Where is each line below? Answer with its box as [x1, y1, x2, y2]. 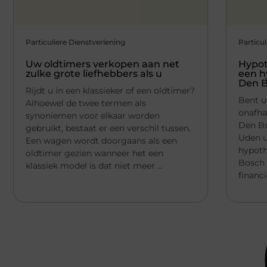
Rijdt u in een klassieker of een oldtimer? [26, 85, 195, 96]
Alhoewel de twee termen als [26, 97, 146, 108]
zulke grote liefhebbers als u [26, 67, 162, 79]
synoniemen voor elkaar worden [26, 110, 160, 121]
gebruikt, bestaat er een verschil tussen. [26, 122, 191, 133]
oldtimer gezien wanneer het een [26, 147, 163, 159]
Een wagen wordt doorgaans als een [26, 135, 177, 146]
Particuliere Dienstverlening [26, 37, 125, 46]
